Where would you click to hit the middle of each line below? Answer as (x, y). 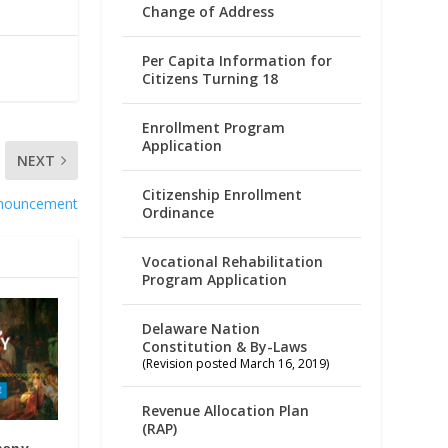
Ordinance (178, 212)
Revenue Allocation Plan (226, 410)
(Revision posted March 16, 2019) (236, 363)
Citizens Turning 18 (210, 78)
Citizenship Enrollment (222, 194)
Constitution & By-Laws (225, 346)
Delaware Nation (201, 328)
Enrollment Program (214, 127)
